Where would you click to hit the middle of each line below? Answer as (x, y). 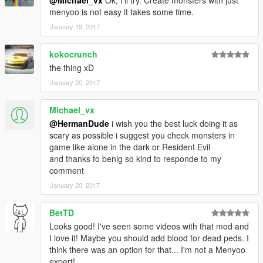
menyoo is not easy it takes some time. (122, 12)
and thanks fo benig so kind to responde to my (135, 159)
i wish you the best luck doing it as (173, 124)
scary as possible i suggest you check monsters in (142, 135)
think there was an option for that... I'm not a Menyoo (147, 250)
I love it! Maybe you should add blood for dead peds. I (149, 238)
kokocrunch (73, 54)
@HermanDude (79, 124)
